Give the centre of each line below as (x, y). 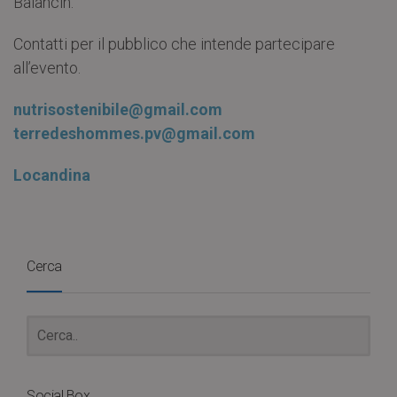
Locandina (52, 175)
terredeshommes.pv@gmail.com (134, 133)
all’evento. (47, 67)
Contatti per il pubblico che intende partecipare (174, 43)
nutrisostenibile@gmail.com (120, 109)
